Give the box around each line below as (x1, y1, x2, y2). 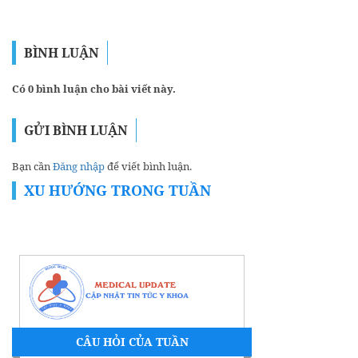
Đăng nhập (53, 158, 105, 173)
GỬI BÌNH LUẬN (24, 121, 128, 139)
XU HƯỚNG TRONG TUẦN (24, 180, 211, 200)
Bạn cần (12, 158, 53, 173)
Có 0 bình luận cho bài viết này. (12, 81, 176, 96)
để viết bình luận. (105, 158, 192, 173)
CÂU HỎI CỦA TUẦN (75, 333, 189, 349)
